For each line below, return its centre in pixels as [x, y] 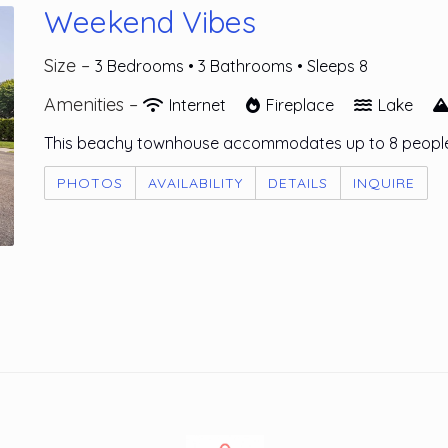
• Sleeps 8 [332, 66]
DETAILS [298, 183]
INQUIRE [384, 183]
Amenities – [93, 104]
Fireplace [300, 105]
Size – [69, 65]
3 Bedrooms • [146, 66]
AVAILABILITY [195, 183]
